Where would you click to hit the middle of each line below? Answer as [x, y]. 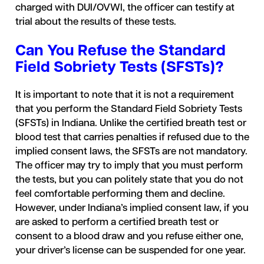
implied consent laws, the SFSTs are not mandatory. [131, 152]
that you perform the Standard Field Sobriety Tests [128, 109]
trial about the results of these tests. [97, 22]
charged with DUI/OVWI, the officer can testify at [125, 8]
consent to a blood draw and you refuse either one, [129, 237]
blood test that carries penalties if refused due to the [132, 138]
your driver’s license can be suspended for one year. [131, 251]
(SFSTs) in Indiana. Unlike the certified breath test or [131, 123]
